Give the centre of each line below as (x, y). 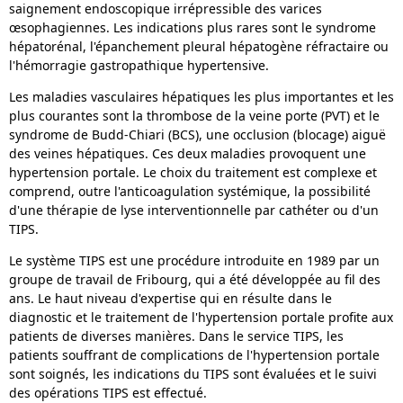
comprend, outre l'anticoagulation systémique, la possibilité (190, 191)
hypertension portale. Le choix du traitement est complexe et (193, 172)
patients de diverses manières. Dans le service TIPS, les (176, 336)
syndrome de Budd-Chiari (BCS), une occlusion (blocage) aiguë (197, 134)
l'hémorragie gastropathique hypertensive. (139, 65)
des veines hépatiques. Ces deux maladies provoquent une (188, 153)
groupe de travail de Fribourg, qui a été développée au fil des (195, 279)
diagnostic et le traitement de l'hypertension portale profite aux (201, 317)
